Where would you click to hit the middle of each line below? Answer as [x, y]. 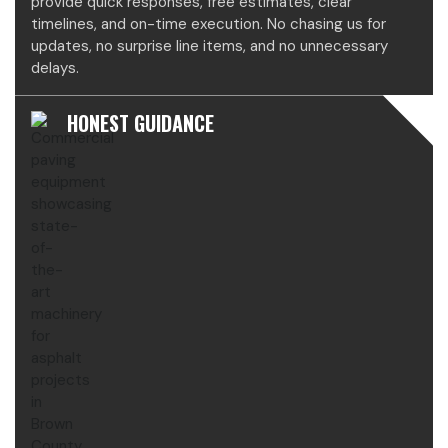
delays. [55, 68]
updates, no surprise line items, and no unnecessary [209, 46]
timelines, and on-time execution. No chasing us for [208, 24]
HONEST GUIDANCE [140, 123]
